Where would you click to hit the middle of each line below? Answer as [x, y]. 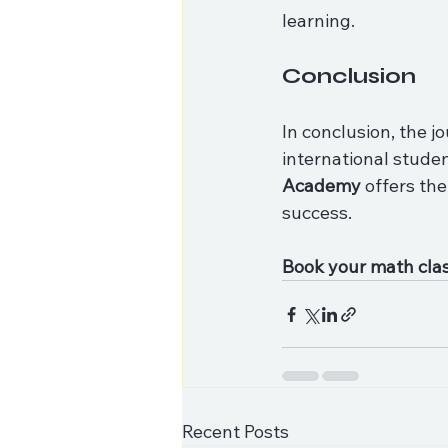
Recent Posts [235, 431]
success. [319, 212]
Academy [321, 185]
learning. [320, 20]
